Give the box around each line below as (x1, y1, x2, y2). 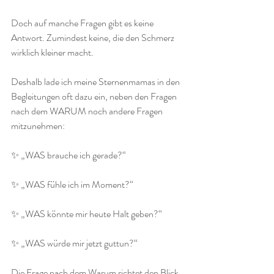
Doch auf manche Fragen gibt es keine (11, 16, 155, 30)
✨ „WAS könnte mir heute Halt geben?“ (11, 207, 162, 221)
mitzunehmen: (11, 119, 65, 133)
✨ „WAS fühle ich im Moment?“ (11, 177, 133, 191)
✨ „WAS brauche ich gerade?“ (11, 148, 126, 162)
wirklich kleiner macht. (11, 45, 94, 59)
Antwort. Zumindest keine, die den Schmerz (11, 31, 176, 45)
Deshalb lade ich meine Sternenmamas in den (11, 75, 182, 89)
